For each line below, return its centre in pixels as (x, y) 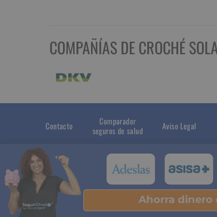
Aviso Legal (179, 126)
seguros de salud (118, 131)
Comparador (118, 121)
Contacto (59, 126)
